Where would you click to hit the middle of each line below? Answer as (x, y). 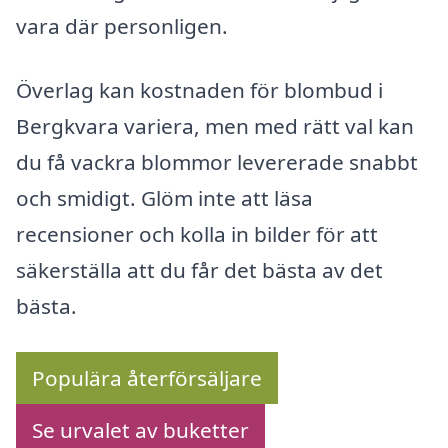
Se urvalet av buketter (140, 429)
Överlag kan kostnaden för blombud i (199, 90)
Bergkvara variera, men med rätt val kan (215, 126)
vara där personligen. (122, 26)
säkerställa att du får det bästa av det (199, 270)
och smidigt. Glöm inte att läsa (164, 198)
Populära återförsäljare (147, 377)
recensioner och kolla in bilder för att (197, 234)
